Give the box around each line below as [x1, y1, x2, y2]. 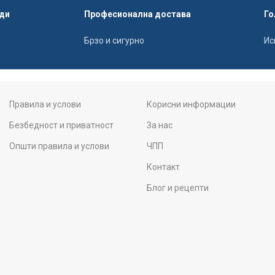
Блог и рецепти [146, 183, 209, 193]
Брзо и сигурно [83, 36, 144, 45]
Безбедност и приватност [9, 120, 114, 130]
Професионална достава [83, 9, 191, 19]
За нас [146, 120, 172, 130]
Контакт [146, 162, 180, 172]
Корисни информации [146, 99, 236, 109]
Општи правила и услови [9, 141, 109, 151]
